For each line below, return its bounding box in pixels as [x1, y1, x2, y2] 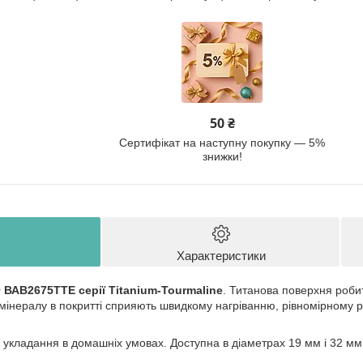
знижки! [202, 150, 242, 164]
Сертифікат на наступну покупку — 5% [119, 136, 325, 150]
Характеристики [176, 248, 266, 263]
